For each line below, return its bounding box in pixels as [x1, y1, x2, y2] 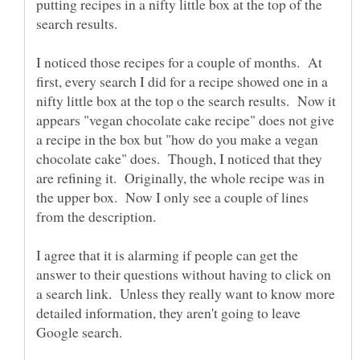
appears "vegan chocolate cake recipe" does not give [36, 109, 334, 129]
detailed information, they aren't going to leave [36, 302, 301, 322]
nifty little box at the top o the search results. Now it [36, 90, 336, 110]
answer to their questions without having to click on [36, 264, 331, 284]
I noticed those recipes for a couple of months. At [36, 51, 322, 72]
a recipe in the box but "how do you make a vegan [36, 129, 318, 149]
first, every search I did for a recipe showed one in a [36, 71, 328, 91]
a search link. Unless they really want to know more [36, 283, 335, 303]
